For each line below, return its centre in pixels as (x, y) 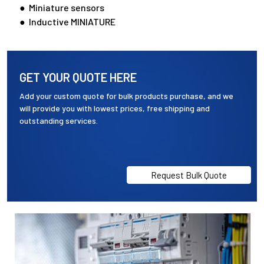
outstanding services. (58, 121)
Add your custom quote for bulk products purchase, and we (126, 96)
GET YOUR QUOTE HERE (78, 77)
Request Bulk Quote (189, 175)
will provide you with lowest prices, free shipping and (114, 108)
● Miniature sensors (62, 8)
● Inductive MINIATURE (67, 22)
